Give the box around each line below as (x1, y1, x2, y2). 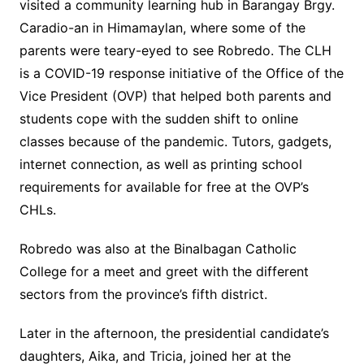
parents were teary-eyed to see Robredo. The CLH (19, 42, 331, 58)
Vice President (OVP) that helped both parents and (19, 88, 331, 104)
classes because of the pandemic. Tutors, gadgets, (19, 133, 331, 149)
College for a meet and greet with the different (19, 263, 309, 279)
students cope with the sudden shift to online (19, 110, 298, 127)
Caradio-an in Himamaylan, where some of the (19, 19, 305, 36)
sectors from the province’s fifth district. (19, 286, 267, 302)
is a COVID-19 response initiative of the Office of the (19, 65, 344, 81)
